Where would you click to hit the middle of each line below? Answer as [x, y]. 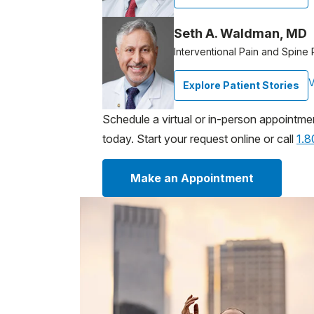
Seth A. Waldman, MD [240, 33]
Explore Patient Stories [241, 85]
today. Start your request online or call [199, 138]
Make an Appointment [192, 178]
